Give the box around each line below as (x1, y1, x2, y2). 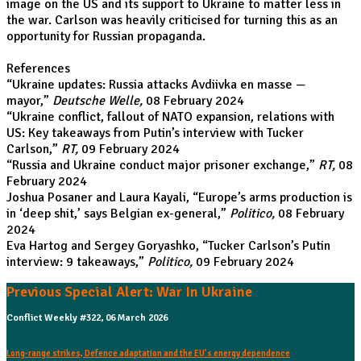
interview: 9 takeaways (6, 254, 135, 270)
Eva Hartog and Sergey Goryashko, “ (6, 238, 208, 254)
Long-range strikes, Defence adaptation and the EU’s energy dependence (6, 347, 290, 359)
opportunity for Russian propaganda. (6, 28, 209, 44)
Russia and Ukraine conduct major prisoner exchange (12, 157, 306, 173)
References (6, 60, 70, 77)
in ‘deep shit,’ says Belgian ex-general (6, 205, 218, 222)
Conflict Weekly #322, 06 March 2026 (6, 312, 168, 324)
